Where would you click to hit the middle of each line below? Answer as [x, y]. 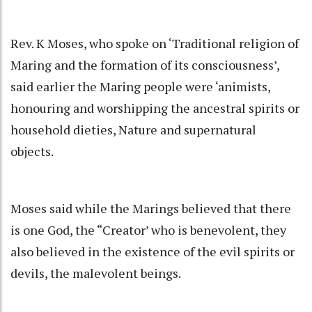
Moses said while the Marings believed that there [151, 208]
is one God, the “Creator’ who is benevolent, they [148, 229]
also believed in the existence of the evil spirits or [153, 251]
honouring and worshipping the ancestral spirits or [155, 108]
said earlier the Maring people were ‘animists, [140, 86]
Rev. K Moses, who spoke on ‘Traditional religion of [155, 43]
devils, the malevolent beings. [96, 273]
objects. [32, 151]
